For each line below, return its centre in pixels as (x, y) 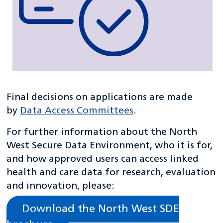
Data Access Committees (77, 111)
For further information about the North (102, 133)
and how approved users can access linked (103, 160)
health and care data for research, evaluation (111, 173)
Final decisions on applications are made (100, 98)
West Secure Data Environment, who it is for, (110, 146)
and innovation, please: (61, 186)
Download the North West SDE (101, 209)
